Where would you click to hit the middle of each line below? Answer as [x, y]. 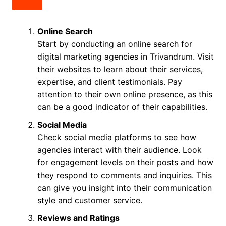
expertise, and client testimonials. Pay [109, 81]
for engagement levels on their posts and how [125, 162]
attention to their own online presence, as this [125, 94]
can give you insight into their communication [124, 187]
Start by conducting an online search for [115, 44]
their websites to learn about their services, [120, 69]
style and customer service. [90, 200]
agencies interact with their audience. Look [119, 150]
